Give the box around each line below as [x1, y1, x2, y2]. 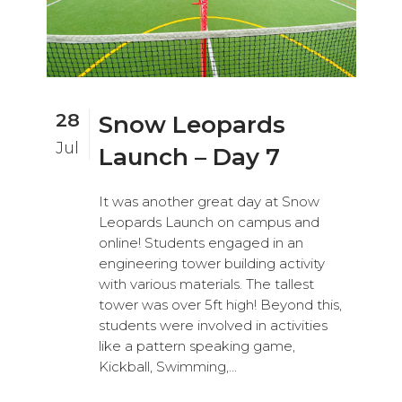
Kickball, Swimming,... [98, 357, 237, 375]
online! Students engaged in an [98, 233, 303, 251]
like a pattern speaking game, [98, 336, 295, 354]
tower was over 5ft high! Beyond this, [98, 295, 342, 313]
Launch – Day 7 [98, 142, 280, 171]
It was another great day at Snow [98, 192, 319, 210]
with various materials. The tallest [98, 275, 314, 293]
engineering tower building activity [98, 254, 325, 272]
